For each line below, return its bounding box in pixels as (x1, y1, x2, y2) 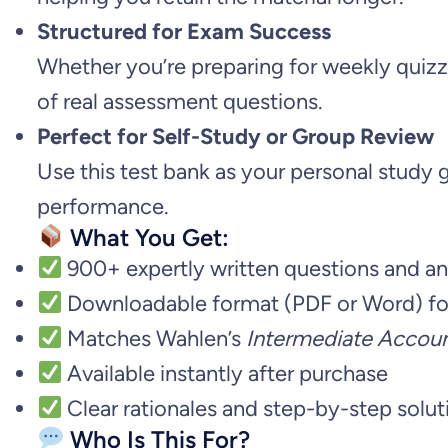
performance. (37, 192, 169, 220)
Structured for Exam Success (37, 17, 331, 45)
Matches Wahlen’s (62, 324, 247, 352)
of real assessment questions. (37, 87, 323, 115)
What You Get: (64, 222, 230, 252)
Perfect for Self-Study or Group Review (37, 122, 434, 150)
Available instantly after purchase (62, 359, 389, 387)
